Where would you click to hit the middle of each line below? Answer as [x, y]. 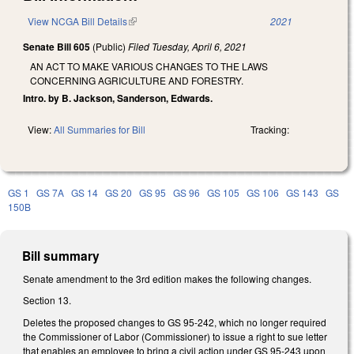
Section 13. [47, 300]
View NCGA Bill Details [77, 21]
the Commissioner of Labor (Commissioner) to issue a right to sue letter [175, 336]
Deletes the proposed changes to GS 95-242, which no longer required [175, 322]
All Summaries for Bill [100, 129]
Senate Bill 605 [56, 47]
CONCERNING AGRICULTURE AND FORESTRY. [137, 80]
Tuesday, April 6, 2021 [199, 47]
